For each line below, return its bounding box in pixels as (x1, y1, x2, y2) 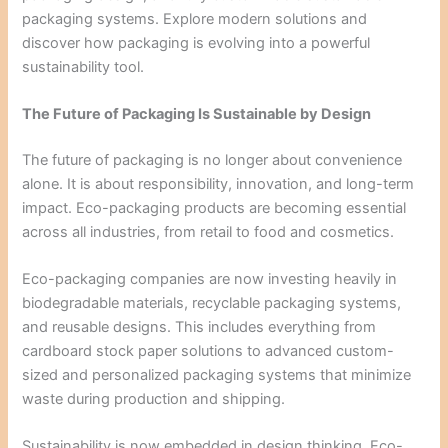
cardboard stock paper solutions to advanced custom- (22, 342, 395, 361)
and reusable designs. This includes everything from (22, 318, 377, 337)
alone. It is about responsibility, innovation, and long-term (22, 174, 415, 193)
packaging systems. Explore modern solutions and (22, 9, 368, 28)
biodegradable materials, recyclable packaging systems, (22, 294, 402, 313)
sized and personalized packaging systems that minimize (22, 366, 412, 385)
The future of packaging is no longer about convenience (22, 150, 403, 169)
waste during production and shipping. (22, 390, 286, 409)
